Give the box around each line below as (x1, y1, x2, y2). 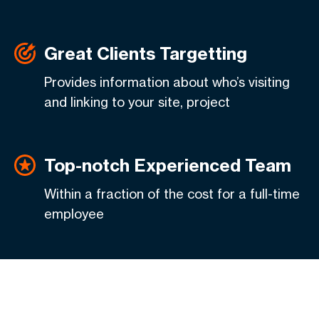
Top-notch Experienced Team (44, 155, 291, 176)
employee (44, 206, 104, 221)
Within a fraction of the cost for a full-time (44, 186, 300, 202)
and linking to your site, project (44, 94, 230, 110)
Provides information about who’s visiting (44, 74, 290, 90)
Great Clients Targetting (44, 43, 247, 64)
